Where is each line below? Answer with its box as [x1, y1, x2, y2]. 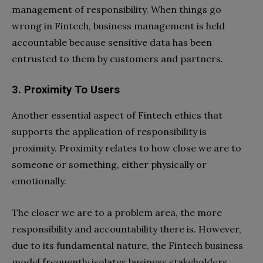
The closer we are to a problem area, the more [12, 207, 222, 219]
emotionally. [12, 175, 69, 187]
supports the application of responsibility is [12, 126, 207, 138]
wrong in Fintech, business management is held [12, 20, 225, 32]
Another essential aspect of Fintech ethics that [12, 109, 222, 122]
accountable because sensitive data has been [12, 36, 212, 49]
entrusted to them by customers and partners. [12, 53, 223, 65]
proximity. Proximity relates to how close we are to [12, 142, 241, 154]
